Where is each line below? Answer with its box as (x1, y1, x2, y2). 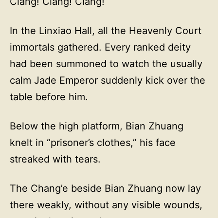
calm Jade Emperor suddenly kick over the (10, 74, 205, 86)
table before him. (10, 91, 88, 103)
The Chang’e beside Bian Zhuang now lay (10, 182, 201, 194)
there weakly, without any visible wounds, (10, 199, 202, 211)
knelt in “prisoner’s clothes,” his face (10, 137, 176, 148)
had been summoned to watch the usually (10, 58, 202, 70)
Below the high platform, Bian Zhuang (10, 120, 183, 132)
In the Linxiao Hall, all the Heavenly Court (10, 25, 201, 36)
